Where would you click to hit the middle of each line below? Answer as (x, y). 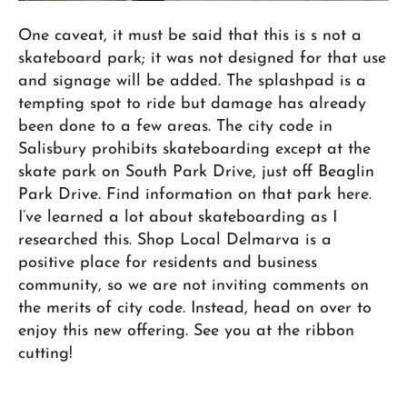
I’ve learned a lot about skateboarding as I (178, 218)
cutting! (45, 354)
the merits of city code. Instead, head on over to (195, 309)
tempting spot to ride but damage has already (192, 104)
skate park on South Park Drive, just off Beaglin (196, 173)
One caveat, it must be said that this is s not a (190, 36)
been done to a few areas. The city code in (175, 127)
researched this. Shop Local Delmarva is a (175, 241)
